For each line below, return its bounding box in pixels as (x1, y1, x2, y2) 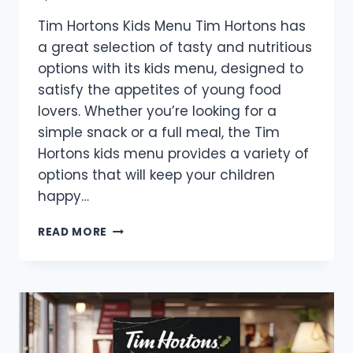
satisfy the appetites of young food (38, 80, 281, 99)
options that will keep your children (38, 165, 275, 184)
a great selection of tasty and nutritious (38, 37, 312, 57)
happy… (38, 186, 89, 206)
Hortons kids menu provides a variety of (38, 143, 309, 163)
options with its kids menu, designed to (38, 58, 303, 78)
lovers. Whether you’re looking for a (38, 101, 277, 121)
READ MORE (38, 224, 108, 240)
